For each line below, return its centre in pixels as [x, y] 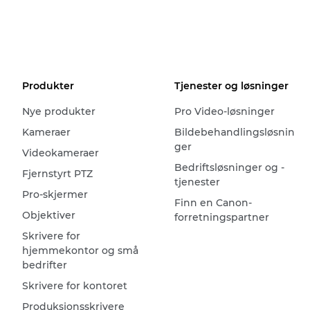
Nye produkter [59, 111]
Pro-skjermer [55, 194]
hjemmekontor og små [80, 250]
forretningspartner [221, 217]
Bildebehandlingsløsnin [234, 132]
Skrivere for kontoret [75, 286]
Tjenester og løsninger [231, 86]
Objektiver [49, 215]
